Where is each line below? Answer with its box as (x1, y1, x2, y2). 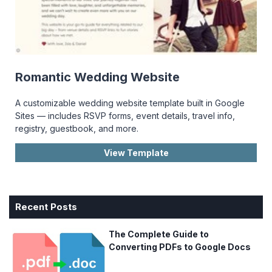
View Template (103, 147, 169, 158)
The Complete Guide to (108, 228, 209, 239)
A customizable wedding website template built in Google (15, 97, 245, 108)
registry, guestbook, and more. (15, 123, 138, 134)
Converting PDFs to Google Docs (108, 241, 251, 252)
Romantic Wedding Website (15, 70, 180, 85)
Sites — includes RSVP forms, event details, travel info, (15, 110, 235, 121)
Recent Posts (15, 200, 77, 212)
